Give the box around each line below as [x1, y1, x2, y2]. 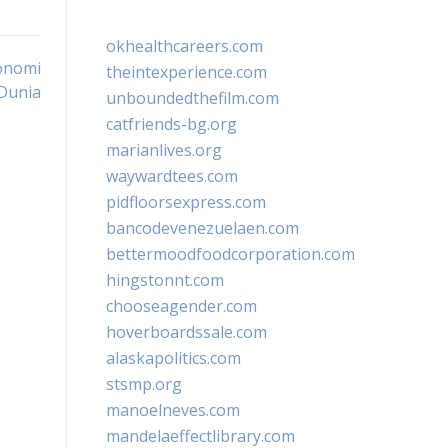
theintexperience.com [106, 61, 267, 83]
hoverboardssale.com [106, 321, 267, 343]
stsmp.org [106, 373, 182, 395]
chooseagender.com [106, 295, 257, 317]
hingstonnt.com [106, 269, 224, 291]
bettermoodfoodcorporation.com [106, 243, 355, 265]
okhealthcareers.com [106, 35, 263, 57]
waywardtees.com [106, 165, 238, 187]
